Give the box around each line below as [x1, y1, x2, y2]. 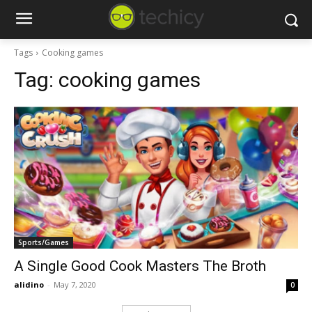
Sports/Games [18, 237, 69, 247]
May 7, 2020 [54, 279, 96, 290]
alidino [14, 279, 44, 290]
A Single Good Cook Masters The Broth [14, 258, 266, 274]
